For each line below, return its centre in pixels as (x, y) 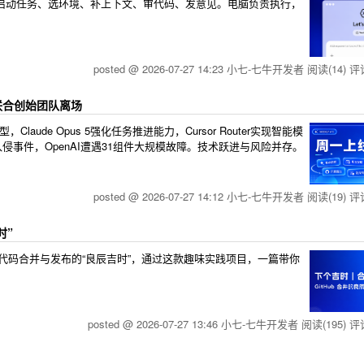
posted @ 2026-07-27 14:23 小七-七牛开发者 (200, 69)
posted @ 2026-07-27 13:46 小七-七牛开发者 (195, 324)
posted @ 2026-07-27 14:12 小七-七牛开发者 (200, 196)
